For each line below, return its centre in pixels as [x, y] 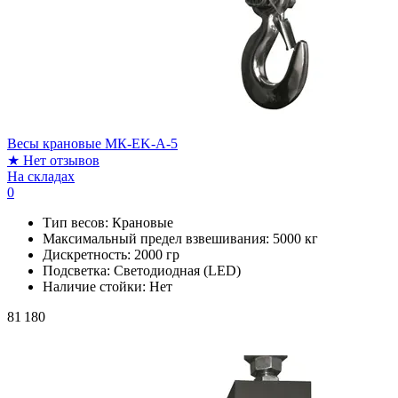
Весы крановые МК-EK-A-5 [92, 143]
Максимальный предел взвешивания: [158, 238]
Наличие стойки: [96, 286]
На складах [41, 176]
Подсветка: [78, 270]
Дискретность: [88, 254]
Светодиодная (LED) [177, 270]
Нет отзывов [61, 160]
